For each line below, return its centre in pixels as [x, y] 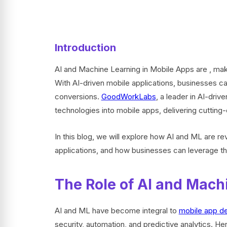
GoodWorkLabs [128, 97]
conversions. [78, 97]
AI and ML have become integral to [117, 211]
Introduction [85, 48]
